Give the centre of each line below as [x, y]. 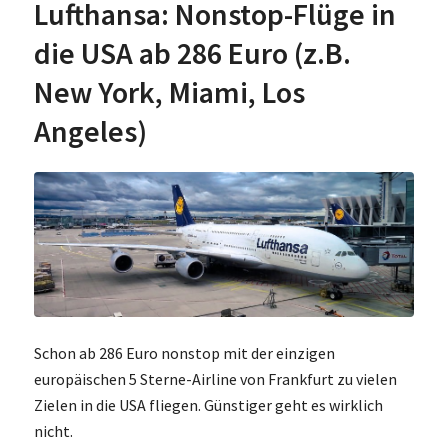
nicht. [53, 431]
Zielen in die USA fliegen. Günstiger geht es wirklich [208, 405]
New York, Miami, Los [169, 91]
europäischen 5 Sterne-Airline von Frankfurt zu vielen [215, 379]
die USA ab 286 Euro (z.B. [192, 52]
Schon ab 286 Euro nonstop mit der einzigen [184, 353]
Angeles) [90, 130]
